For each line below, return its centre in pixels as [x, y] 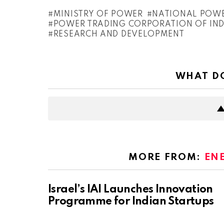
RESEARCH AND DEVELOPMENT [119, 35]
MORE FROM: [166, 157]
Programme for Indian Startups [131, 202]
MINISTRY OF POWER [98, 15]
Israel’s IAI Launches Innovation [130, 190]
